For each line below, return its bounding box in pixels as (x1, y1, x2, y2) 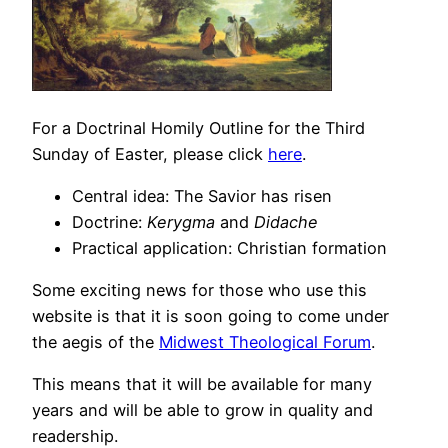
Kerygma (147, 211, 215, 232)
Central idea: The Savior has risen (72, 185, 332, 206)
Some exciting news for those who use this (32, 280, 367, 301)
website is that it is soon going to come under (32, 306, 389, 327)
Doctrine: (72, 211, 147, 232)
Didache (254, 211, 318, 232)
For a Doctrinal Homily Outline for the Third (32, 117, 365, 138)
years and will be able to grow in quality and (32, 400, 373, 421)
